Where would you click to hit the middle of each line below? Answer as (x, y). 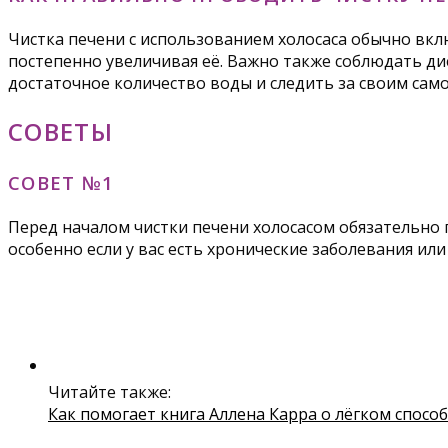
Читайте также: (109, 392)
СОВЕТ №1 (61, 183)
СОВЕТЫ (60, 131)
